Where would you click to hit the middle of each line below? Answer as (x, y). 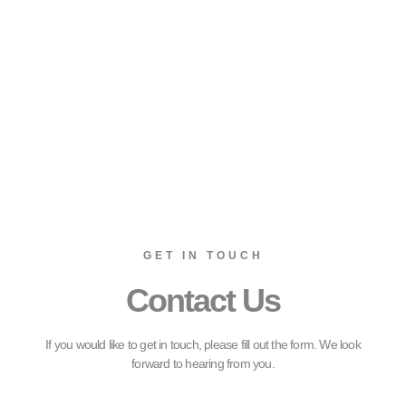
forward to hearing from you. (203, 364)
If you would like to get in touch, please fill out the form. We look (203, 345)
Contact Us (203, 301)
